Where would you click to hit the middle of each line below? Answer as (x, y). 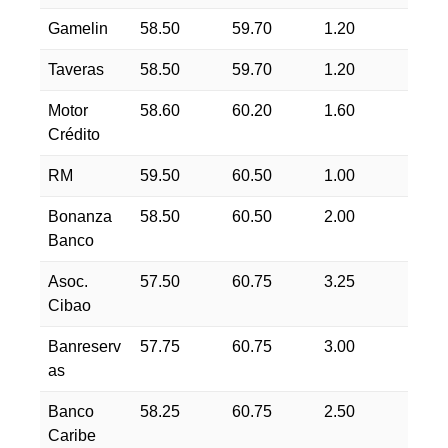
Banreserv (84, 346)
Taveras (76, 69)
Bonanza (80, 216)
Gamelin (78, 28)
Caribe (72, 435)
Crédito (74, 134)
